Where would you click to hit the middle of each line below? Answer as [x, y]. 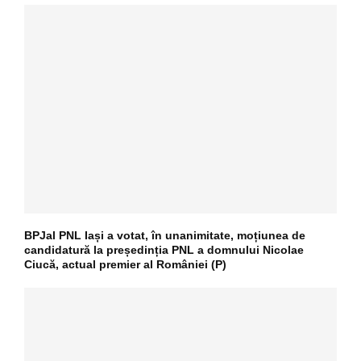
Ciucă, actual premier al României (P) [125, 265]
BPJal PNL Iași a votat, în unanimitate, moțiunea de [165, 236]
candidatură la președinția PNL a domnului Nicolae [164, 250]
